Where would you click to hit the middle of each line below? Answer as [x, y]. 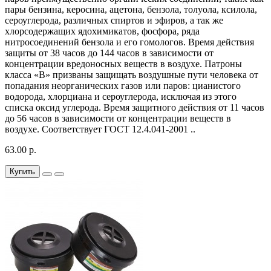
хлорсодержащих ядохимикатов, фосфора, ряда [102, 31]
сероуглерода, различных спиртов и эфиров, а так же [114, 20]
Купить [22, 171]
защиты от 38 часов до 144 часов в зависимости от [109, 53]
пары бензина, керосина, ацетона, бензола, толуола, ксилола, [131, 9]
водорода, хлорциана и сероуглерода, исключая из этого [121, 96]
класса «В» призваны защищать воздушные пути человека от [132, 74]
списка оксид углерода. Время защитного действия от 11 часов [135, 107]
